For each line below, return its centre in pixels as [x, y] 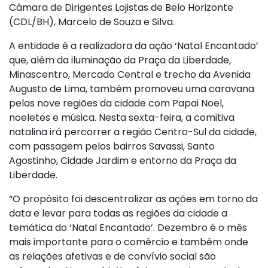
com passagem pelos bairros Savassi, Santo [112, 146]
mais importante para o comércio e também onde [129, 242]
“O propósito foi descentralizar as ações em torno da [133, 199]
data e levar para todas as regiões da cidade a [118, 213]
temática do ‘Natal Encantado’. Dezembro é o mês [128, 227]
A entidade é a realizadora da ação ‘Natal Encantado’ [134, 45]
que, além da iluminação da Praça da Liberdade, [120, 60]
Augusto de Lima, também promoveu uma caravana [132, 89]
